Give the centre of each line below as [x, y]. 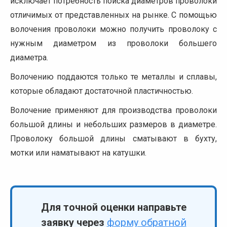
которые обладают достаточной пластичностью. [102, 91]
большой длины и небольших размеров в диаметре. [113, 124]
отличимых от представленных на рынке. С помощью [113, 15]
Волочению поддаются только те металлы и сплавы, [113, 77]
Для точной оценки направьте [113, 207]
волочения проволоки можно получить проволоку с [113, 29]
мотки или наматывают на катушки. [78, 153]
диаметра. [29, 58]
